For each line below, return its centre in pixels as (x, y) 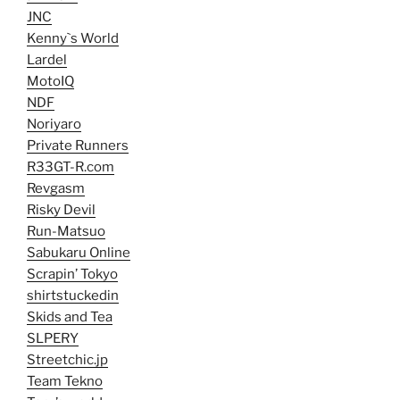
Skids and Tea (70, 317)
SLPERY (53, 339)
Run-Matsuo (66, 232)
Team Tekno (65, 382)
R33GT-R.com (71, 167)
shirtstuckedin (73, 296)
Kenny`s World (73, 39)
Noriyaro (54, 125)
